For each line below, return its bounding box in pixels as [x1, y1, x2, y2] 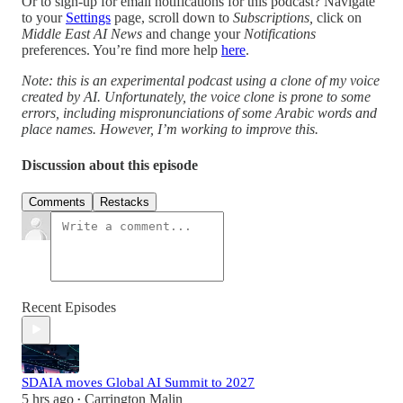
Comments [29, 194, 85, 209]
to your [22, 10, 66, 26]
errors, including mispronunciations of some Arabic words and [22, 105, 377, 121]
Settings [66, 10, 111, 26]
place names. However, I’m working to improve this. [22, 121, 318, 138]
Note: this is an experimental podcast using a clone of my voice [22, 73, 380, 89]
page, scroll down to [111, 10, 233, 26]
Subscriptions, [233, 10, 317, 26]
